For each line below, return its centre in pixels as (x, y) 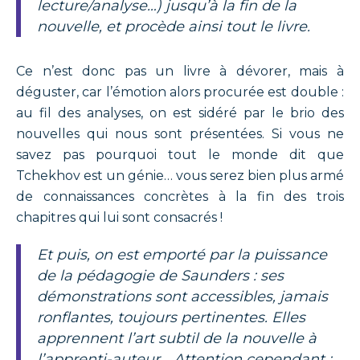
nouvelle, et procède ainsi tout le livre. (174, 27)
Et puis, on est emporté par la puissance (42, 255)
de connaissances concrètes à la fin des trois (180, 196)
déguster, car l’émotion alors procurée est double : (180, 92)
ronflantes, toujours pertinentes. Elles (171, 317)
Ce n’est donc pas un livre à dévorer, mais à (180, 71)
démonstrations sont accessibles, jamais (182, 297)
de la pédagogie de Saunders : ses (160, 276)
